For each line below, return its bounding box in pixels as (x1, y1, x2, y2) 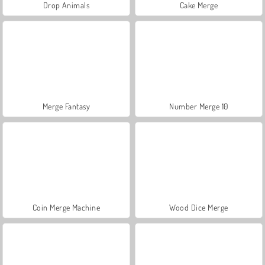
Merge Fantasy (42, 101, 91, 111)
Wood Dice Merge (169, 202, 228, 212)
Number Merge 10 (169, 101, 228, 111)
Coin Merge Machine (32, 202, 101, 212)
